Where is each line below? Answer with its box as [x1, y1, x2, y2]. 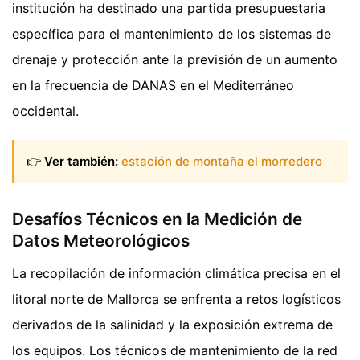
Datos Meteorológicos [12, 231, 190, 252]
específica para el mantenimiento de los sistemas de [12, 25, 331, 42]
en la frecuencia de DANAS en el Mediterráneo [12, 76, 294, 93]
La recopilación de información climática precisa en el [12, 264, 341, 281]
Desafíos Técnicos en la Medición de [12, 209, 302, 230]
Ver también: [44, 153, 118, 170]
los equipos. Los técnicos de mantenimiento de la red [12, 342, 337, 358]
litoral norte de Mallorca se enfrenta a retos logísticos [12, 290, 341, 307]
